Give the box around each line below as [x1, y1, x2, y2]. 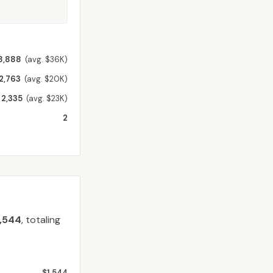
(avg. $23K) [26, 93, 68, 104]
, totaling [21, 213, 60, 226]
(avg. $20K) [24, 74, 68, 84]
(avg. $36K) [25, 54, 68, 65]
